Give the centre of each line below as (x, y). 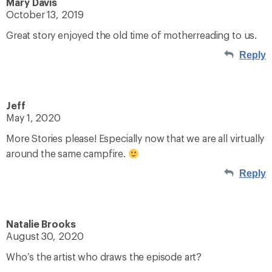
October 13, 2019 (45, 14)
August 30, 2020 (45, 236)
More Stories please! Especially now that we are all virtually (135, 138)
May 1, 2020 (34, 117)
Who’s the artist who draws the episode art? (104, 257)
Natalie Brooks (41, 224)
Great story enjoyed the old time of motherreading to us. (132, 35)
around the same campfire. (67, 153)
